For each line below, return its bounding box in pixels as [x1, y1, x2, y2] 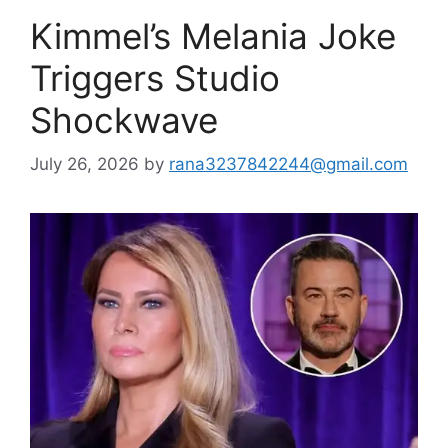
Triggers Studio [30, 56, 280, 99]
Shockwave [30, 98, 218, 141]
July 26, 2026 [30, 154, 139, 175]
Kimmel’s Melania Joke [30, 14, 396, 57]
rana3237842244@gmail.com [169, 154, 408, 175]
